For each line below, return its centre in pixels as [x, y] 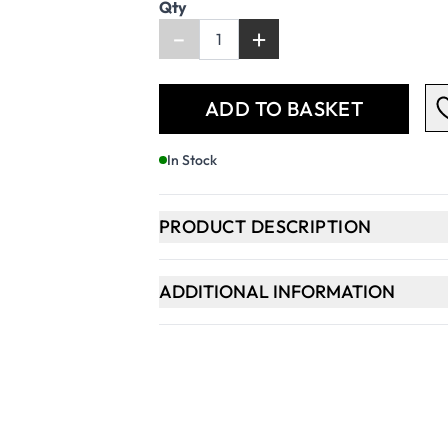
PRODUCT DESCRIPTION [265, 226]
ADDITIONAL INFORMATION [277, 291]
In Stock [192, 159]
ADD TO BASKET [284, 108]
